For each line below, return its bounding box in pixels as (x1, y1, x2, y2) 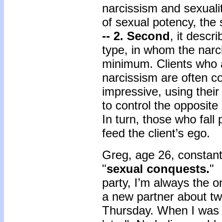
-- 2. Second (102, 29, 170, 43)
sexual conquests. (107, 162, 210, 175)
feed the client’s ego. (102, 126, 214, 140)
